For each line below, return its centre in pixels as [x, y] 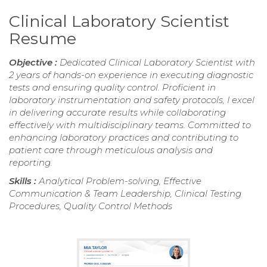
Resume [43, 39]
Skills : [24, 181]
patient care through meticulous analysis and [111, 150]
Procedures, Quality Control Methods [91, 206]
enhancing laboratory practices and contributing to [124, 138]
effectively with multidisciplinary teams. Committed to [130, 125]
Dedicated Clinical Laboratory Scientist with [157, 63]
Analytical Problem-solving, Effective [120, 181]
